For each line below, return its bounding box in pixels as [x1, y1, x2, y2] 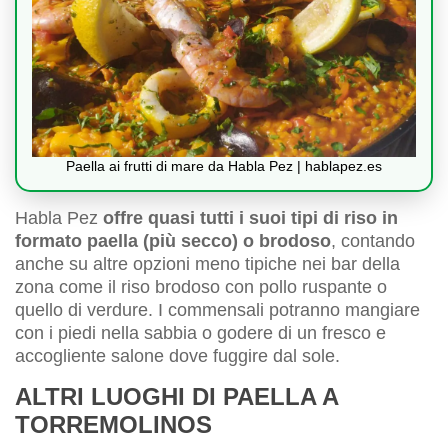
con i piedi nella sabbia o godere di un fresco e [15, 323, 386, 344]
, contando [331, 231, 415, 252]
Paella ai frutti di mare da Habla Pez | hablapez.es [66, 158, 382, 175]
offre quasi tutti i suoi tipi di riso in [103, 208, 398, 229]
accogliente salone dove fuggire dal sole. [15, 346, 340, 367]
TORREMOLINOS [15, 411, 212, 439]
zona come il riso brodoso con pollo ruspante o [15, 277, 387, 298]
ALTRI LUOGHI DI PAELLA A [15, 383, 338, 411]
